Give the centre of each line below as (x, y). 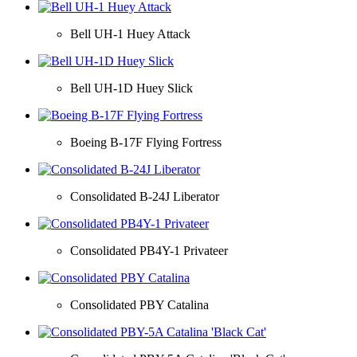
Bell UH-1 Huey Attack (130, 33)
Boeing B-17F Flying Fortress (146, 142)
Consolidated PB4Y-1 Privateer (149, 250)
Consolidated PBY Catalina (139, 304)
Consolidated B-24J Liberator (145, 196)
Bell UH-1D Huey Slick (131, 88)
